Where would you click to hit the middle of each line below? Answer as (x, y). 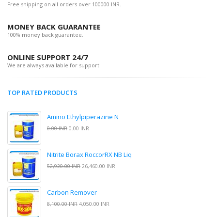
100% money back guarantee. (45, 35)
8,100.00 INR (62, 204)
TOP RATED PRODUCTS (42, 93)
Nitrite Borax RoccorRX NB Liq (89, 155)
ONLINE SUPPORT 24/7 (48, 57)
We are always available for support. (54, 65)
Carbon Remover (72, 193)
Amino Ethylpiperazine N (83, 117)
